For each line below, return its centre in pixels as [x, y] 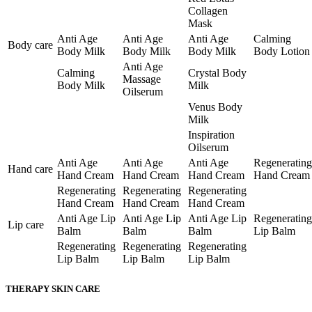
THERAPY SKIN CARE [53, 288]
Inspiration [211, 135]
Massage [142, 79]
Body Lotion [282, 52]
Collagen [208, 11]
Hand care [30, 169]
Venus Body [215, 107]
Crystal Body [217, 73]
